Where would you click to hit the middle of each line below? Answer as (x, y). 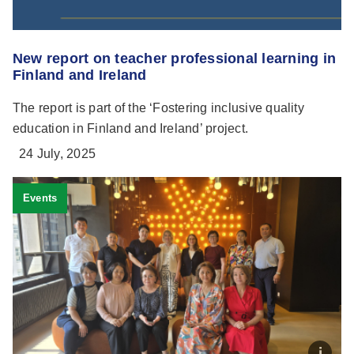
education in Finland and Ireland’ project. (131, 128)
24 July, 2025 (58, 153)
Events (40, 198)
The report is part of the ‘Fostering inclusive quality (158, 107)
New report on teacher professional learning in (175, 58)
